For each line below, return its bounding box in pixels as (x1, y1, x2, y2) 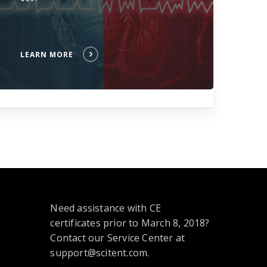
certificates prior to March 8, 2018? (50, 216, 210, 229)
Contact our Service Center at (50, 231, 185, 244)
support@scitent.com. (50, 246, 150, 259)
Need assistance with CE (50, 201, 161, 215)
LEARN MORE (20, 49, 73, 60)
